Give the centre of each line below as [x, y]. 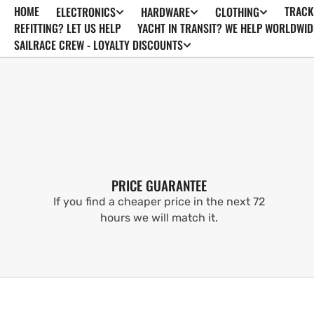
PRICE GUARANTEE [159, 185]
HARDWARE [165, 12]
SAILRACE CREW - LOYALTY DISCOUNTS [98, 45]
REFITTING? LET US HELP [67, 28]
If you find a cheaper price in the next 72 [159, 202]
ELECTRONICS [86, 12]
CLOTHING [237, 12]
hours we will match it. [159, 218]
